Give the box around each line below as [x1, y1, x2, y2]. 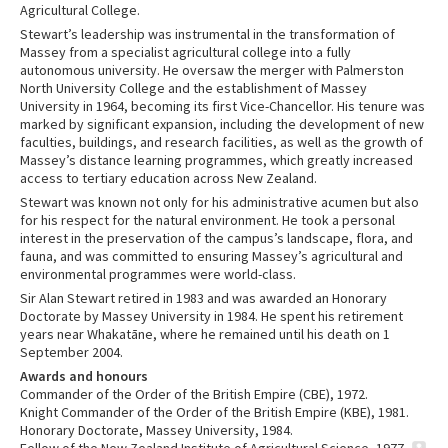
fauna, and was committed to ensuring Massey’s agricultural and [20, 247, 403, 266]
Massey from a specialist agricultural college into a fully [20, 43, 351, 62]
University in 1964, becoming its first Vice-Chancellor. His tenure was [20, 97, 425, 116]
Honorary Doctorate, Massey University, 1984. [20, 421, 293, 440]
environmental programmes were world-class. [20, 265, 296, 284]
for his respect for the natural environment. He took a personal [20, 211, 395, 230]
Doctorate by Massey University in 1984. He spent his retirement [20, 307, 403, 326]
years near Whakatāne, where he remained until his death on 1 [20, 325, 390, 344]
